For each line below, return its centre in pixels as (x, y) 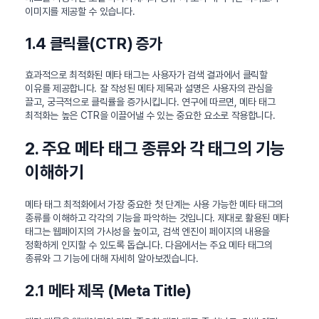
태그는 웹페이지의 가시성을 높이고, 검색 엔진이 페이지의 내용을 (148, 232)
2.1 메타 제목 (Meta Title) (108, 291)
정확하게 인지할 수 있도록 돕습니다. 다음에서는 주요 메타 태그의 (149, 245)
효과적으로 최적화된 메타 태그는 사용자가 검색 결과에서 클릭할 (146, 75)
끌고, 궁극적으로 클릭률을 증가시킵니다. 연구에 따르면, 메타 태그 (150, 102)
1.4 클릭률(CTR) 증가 (94, 44)
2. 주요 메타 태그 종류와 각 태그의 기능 (155, 149)
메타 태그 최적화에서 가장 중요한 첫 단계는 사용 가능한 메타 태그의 (155, 205)
